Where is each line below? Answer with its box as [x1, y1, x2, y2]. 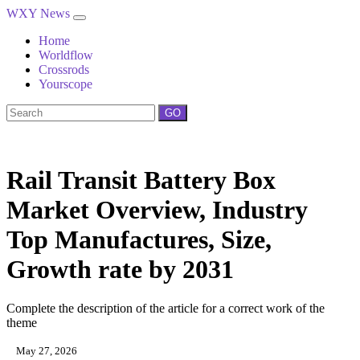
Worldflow [39, 48, 93, 62]
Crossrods [39, 63, 89, 76]
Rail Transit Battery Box [6, 166, 276, 194]
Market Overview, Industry [6, 195, 308, 224]
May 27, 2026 [14, 345, 77, 358]
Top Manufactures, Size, [6, 225, 272, 254]
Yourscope [39, 77, 92, 91]
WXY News [6, 6, 73, 20]
